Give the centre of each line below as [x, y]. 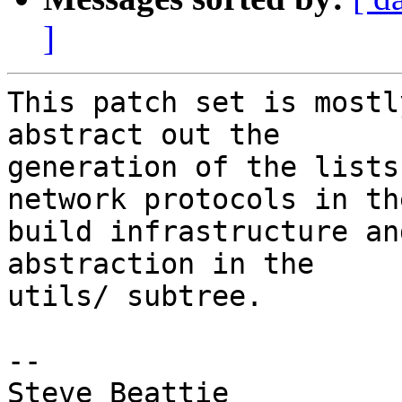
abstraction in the [161, 264]
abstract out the [144, 135]
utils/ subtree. [135, 297]
